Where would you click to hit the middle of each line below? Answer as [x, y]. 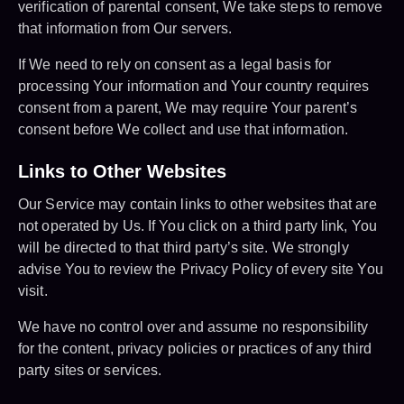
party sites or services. [90, 371]
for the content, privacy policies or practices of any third [195, 349]
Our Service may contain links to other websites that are [197, 205]
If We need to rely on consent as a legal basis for [175, 65]
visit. [33, 291]
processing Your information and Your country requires [194, 87]
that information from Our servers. [125, 29]
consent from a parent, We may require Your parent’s [188, 108]
